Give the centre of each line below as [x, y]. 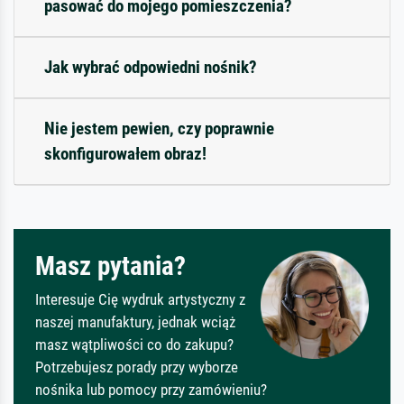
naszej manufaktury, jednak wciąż [135, 321]
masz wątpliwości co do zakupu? [134, 344]
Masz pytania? [110, 266]
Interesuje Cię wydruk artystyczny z [140, 299]
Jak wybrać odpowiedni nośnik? [151, 67]
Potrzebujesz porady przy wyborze [137, 367]
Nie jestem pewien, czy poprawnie [159, 128]
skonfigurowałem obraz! [125, 153]
